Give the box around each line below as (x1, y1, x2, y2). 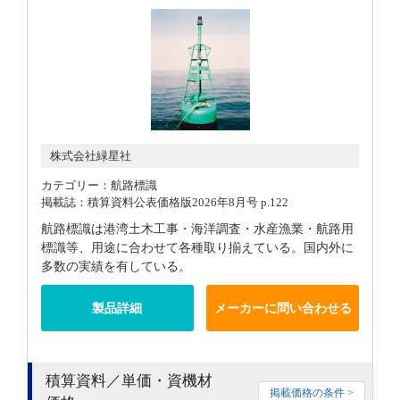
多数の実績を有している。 (41, 259, 191, 273)
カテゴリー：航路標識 (41, 179, 157, 192)
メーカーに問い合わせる (213, 301, 352, 315)
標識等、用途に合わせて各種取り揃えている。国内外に (41, 240, 354, 254)
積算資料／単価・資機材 (46, 372, 212, 390)
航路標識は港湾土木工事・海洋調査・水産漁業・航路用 (41, 221, 354, 236)
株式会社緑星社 (50, 149, 131, 162)
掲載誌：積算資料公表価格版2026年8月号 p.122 (41, 196, 288, 209)
